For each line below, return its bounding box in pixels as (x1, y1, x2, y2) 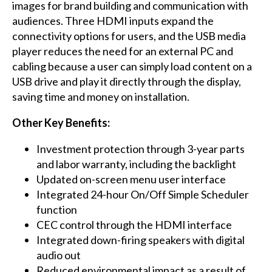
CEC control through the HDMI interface (36, 218, 232, 232)
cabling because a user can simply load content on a (12, 59, 252, 73)
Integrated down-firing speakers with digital (36, 233, 245, 247)
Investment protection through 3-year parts (36, 142, 245, 156)
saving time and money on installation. (12, 90, 195, 104)
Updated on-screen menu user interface (36, 172, 226, 186)
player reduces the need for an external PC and (12, 44, 233, 58)
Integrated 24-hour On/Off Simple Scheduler (36, 188, 249, 202)
